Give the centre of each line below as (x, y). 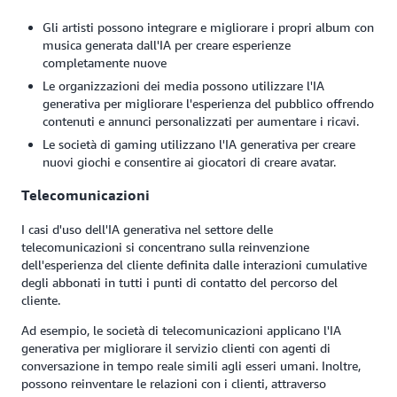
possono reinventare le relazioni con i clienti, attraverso (174, 383)
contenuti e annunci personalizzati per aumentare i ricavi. (201, 121)
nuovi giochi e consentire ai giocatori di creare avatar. (189, 162)
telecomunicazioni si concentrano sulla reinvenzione (165, 246)
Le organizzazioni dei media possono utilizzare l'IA (183, 86)
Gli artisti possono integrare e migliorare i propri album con (208, 27)
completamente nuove (105, 62)
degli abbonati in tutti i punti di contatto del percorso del (179, 282)
